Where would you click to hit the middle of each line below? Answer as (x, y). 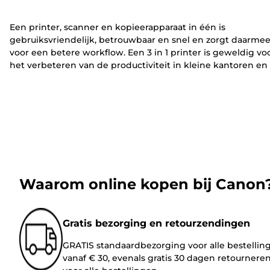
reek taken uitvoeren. (57, 90)
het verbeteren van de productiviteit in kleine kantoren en (139, 65)
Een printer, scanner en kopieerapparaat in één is (118, 27)
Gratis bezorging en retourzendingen (156, 223)
